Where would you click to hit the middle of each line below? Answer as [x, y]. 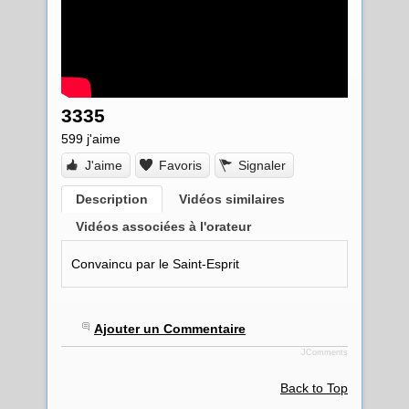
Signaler [262, 166]
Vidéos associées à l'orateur [163, 227]
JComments [325, 353]
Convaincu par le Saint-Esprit [155, 264]
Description [112, 199]
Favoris [180, 166]
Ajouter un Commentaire [170, 329]
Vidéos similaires [232, 199]
